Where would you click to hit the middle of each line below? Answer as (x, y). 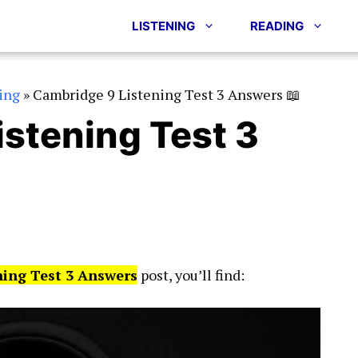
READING (277, 26)
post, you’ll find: (191, 275)
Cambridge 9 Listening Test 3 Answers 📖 (167, 94)
